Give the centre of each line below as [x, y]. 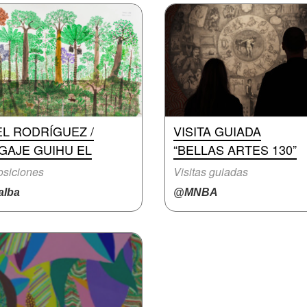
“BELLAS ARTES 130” [235, 149]
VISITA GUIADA [217, 131]
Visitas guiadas [211, 172]
